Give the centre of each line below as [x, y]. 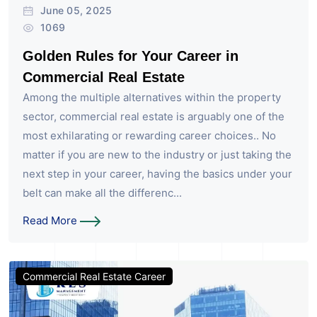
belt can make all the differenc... [102, 193]
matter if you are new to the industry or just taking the [157, 155]
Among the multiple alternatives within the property [152, 98]
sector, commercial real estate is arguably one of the [154, 117]
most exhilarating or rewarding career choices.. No [149, 136]
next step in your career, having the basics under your [157, 174]
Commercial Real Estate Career [94, 277]
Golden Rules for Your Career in [131, 56]
